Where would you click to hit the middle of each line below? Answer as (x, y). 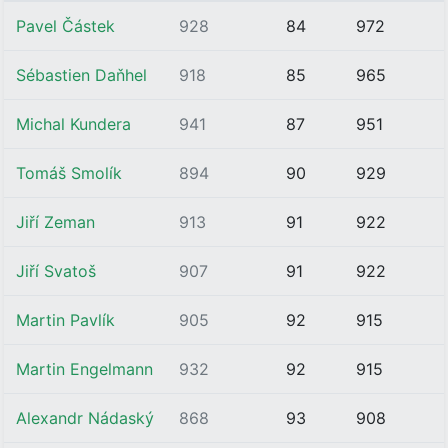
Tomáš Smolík (69, 173)
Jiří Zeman (55, 222)
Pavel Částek (65, 26)
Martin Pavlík (65, 320)
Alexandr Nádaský (85, 418)
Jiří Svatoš (56, 271)
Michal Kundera (73, 124)
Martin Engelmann (84, 369)
